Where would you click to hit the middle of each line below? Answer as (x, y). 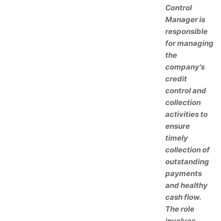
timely (177, 138)
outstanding (187, 162)
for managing (189, 43)
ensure (178, 126)
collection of (187, 150)
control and (186, 91)
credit (176, 79)
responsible (186, 31)
